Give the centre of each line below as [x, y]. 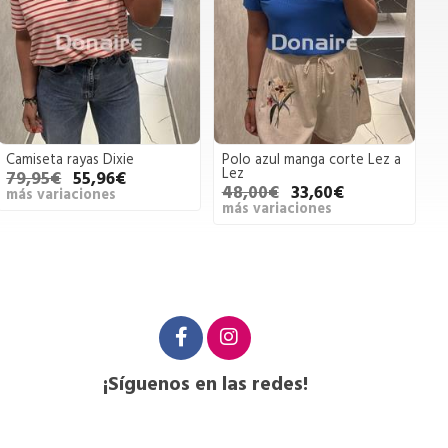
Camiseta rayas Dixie [70, 160]
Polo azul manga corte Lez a [311, 160]
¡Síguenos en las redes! [205, 383]
